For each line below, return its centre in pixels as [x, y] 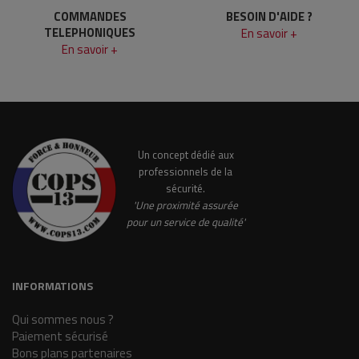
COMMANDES [90, 16]
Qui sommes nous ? [63, 319]
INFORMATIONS [52, 286]
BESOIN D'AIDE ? [269, 16]
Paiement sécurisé [60, 336]
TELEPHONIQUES [90, 32]
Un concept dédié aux [186, 155]
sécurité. [186, 188]
